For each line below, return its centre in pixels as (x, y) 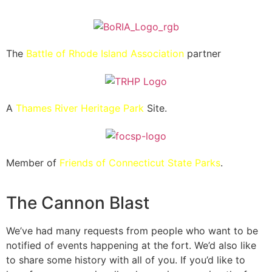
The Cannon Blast (78, 202)
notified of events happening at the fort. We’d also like (131, 245)
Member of (33, 162)
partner (202, 54)
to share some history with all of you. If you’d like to (126, 260)
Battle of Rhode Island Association (105, 54)
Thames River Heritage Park (80, 108)
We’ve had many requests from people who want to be (132, 230)
